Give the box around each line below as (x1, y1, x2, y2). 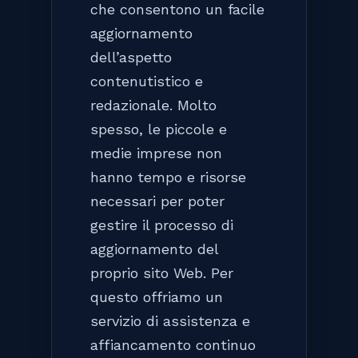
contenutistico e (90, 72, 203, 89)
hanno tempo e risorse (90, 168, 246, 185)
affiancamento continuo (90, 336, 256, 353)
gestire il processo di (90, 216, 233, 233)
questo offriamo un (90, 288, 223, 305)
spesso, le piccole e (90, 120, 227, 137)
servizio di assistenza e (90, 312, 250, 329)
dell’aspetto (90, 48, 172, 66)
